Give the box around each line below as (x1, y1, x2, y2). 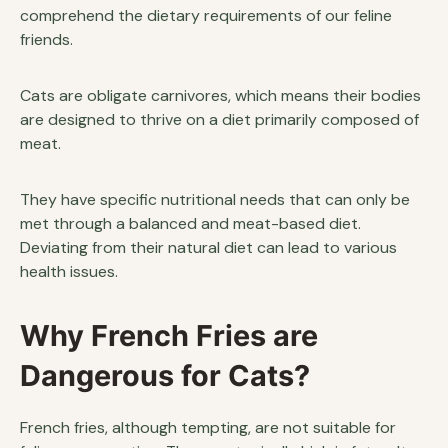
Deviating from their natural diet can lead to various (20, 237, 397, 258)
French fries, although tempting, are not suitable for (20, 417, 396, 438)
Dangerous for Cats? (20, 358, 310, 393)
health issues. (20, 261, 118, 282)
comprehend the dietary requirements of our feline (20, 5, 392, 26)
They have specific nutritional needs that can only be (20, 189, 410, 210)
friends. (20, 29, 73, 50)
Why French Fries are (20, 318, 318, 353)
